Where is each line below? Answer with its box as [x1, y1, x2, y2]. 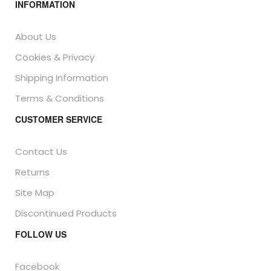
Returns [15, 166, 50, 178]
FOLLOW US [15, 228, 67, 240]
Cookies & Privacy [15, 51, 94, 64]
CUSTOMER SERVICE [15, 113, 102, 125]
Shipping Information [15, 71, 108, 84]
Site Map [15, 186, 54, 199]
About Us [15, 30, 56, 43]
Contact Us [15, 145, 67, 158]
